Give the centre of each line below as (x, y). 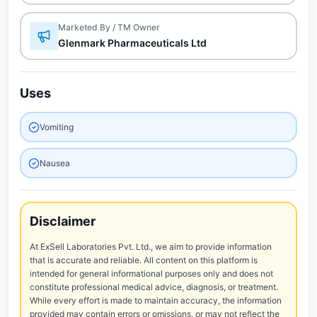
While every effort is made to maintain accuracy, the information (156, 300)
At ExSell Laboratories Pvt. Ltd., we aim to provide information (151, 247)
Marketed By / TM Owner (109, 27)
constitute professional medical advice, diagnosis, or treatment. (154, 287)
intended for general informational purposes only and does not (151, 273)
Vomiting (57, 127)
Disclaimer (63, 221)
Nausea (55, 163)
